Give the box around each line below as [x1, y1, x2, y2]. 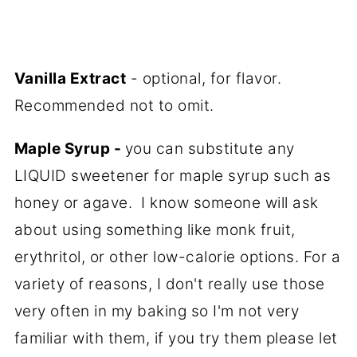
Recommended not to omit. [14, 96, 219, 116]
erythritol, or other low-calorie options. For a [14, 248, 341, 267]
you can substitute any [124, 139, 295, 159]
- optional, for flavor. [126, 69, 286, 88]
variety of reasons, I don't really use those [14, 275, 325, 294]
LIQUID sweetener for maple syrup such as [14, 167, 331, 186]
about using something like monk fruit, [14, 221, 296, 240]
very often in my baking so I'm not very [14, 302, 300, 321]
